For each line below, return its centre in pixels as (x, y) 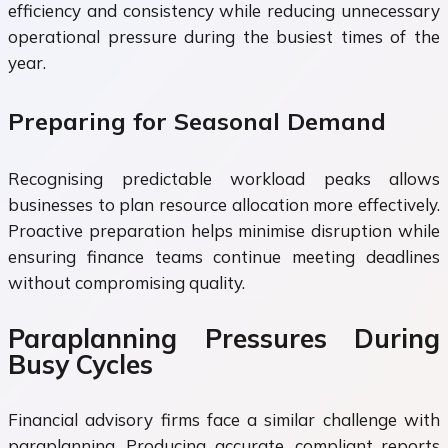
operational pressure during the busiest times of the (224, 37)
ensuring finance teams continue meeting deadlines (224, 257)
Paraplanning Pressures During (224, 338)
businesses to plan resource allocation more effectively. (224, 205)
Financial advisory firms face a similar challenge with (224, 420)
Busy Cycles (80, 364)
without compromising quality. (126, 283)
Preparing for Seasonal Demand (197, 121)
